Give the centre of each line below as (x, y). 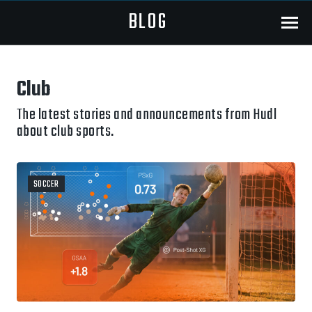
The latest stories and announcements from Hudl (147, 115)
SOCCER (46, 185)
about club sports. (65, 132)
